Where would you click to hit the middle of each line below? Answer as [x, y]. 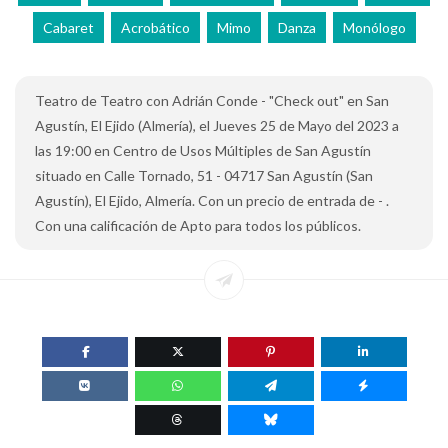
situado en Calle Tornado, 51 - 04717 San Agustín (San [204, 176]
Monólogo [374, 28]
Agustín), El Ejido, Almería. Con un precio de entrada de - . [212, 201]
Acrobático [155, 28]
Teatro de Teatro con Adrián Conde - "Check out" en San [212, 101]
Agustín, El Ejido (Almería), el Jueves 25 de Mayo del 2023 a [217, 126]
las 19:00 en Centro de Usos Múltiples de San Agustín [203, 151]
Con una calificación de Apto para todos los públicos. [198, 226]
